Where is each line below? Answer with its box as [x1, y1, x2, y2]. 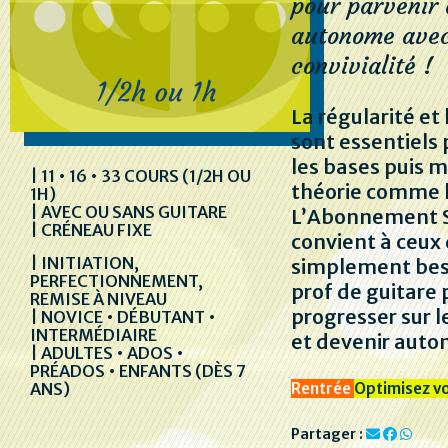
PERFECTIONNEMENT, [30, 271, 203, 291]
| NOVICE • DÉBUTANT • [30, 307, 216, 327]
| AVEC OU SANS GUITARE [30, 202, 227, 222]
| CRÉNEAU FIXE [30, 220, 152, 240]
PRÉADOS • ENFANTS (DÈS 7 [30, 361, 246, 381]
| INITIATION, [30, 253, 139, 273]
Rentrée [291, 378, 355, 398]
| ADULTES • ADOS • [30, 343, 184, 363]
